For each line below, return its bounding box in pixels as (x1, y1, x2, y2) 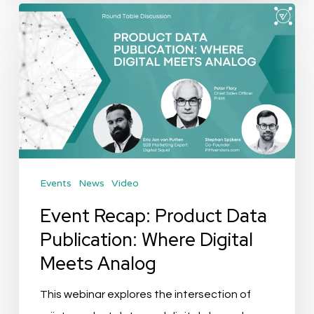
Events (39, 177, 71, 190)
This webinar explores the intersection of (39, 289, 251, 301)
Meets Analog (39, 252, 156, 276)
